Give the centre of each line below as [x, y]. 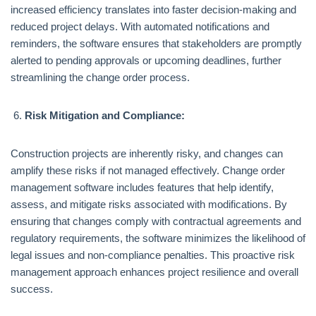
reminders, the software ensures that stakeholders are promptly [156, 43]
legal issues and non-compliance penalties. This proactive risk [153, 255]
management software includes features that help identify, [142, 187]
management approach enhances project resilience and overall [154, 272]
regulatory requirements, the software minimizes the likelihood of [158, 238]
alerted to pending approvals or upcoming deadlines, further [146, 60]
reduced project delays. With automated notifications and [140, 26]
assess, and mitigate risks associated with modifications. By [149, 204]
